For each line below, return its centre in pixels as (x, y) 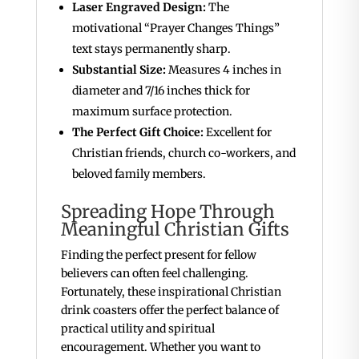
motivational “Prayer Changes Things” (175, 28)
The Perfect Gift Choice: (137, 133)
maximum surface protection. (152, 112)
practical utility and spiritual (137, 329)
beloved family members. (139, 174)
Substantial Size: (119, 70)
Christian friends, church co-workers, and (184, 153)
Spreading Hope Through (167, 212)
